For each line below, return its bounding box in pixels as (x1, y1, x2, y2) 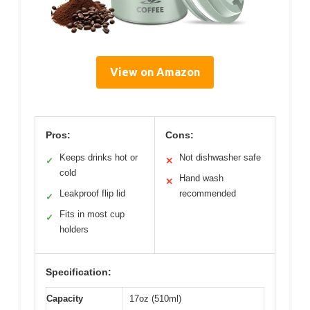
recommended (179, 188, 236, 199)
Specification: (46, 266, 111, 277)
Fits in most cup (60, 208, 125, 219)
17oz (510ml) (129, 293, 181, 304)
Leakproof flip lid (60, 188, 125, 199)
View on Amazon (110, 65, 200, 78)
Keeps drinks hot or (60, 152, 138, 163)
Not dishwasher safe (179, 152, 261, 163)
